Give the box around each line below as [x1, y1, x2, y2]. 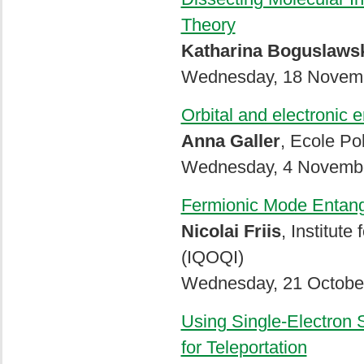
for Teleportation [180, 337, 307, 357]
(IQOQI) [180, 247, 244, 267]
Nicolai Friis [180, 221, 281, 241]
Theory [180, 15, 236, 35]
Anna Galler [180, 131, 280, 151]
